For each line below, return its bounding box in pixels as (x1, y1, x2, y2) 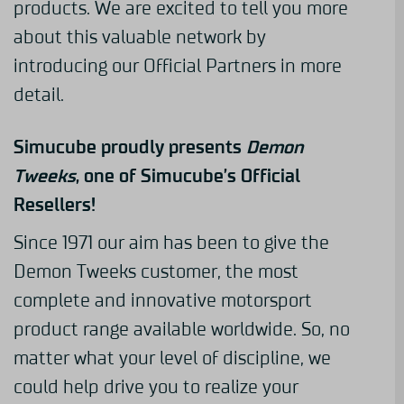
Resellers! (14, 196, 96, 215)
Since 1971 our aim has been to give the (14, 234, 329, 252)
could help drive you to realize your (14, 378, 298, 397)
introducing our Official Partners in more (14, 57, 342, 76)
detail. (14, 86, 64, 105)
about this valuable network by (14, 28, 266, 47)
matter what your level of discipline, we (14, 349, 331, 368)
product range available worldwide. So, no (14, 320, 350, 339)
